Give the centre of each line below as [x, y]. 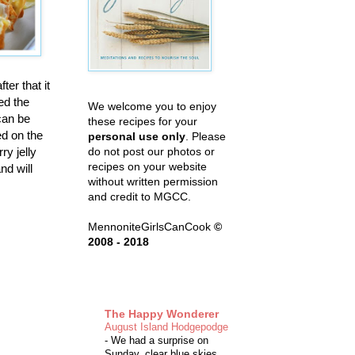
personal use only [137, 136]
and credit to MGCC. [139, 196]
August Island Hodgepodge [166, 327]
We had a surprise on [160, 341]
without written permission [153, 181]
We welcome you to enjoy [152, 106]
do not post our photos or [151, 151]
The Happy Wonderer [162, 314]
